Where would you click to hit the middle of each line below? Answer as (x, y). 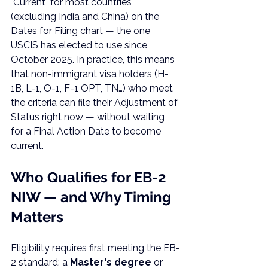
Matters (37, 217)
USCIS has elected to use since (80, 45)
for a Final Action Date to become (87, 131)
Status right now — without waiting (89, 117)
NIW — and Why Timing (93, 197)
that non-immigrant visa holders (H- (90, 74)
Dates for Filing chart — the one (82, 31)
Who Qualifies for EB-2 (90, 177)
